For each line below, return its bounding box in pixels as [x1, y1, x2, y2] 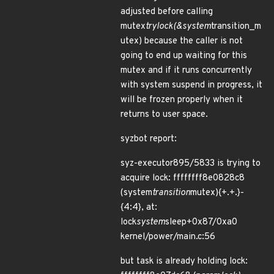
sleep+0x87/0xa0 [165, 217, 237, 228]
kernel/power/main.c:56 [120, 231, 215, 243]
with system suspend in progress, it [120, 80, 262, 91]
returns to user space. [120, 109, 208, 120]
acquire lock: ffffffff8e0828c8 [120, 172, 245, 184]
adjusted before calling [120, 6, 213, 18]
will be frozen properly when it [120, 94, 243, 106]
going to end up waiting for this [120, 50, 247, 62]
